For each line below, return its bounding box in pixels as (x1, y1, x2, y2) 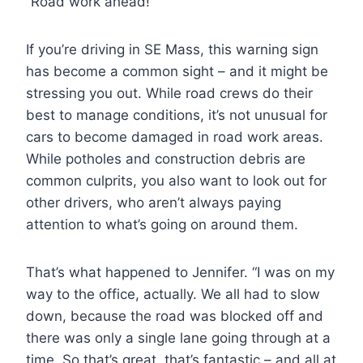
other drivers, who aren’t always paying (26, 194, 281, 211)
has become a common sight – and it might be (26, 62, 328, 79)
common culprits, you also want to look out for (26, 172, 327, 189)
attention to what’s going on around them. (26, 216, 298, 233)
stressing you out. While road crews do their (26, 84, 313, 101)
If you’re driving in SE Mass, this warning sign (26, 41, 318, 58)
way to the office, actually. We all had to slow (26, 285, 320, 302)
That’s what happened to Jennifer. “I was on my (26, 263, 335, 280)
